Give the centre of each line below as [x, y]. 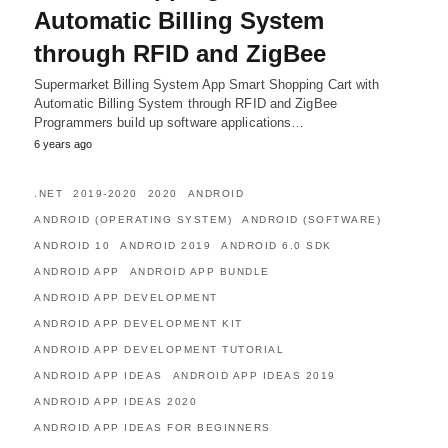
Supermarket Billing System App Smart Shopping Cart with [207, 84]
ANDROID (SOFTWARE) [311, 219]
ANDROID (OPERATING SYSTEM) [133, 219]
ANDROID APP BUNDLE [199, 271]
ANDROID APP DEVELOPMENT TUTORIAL [159, 349]
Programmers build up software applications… [169, 122]
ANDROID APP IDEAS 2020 [115, 401]
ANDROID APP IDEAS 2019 [254, 375]
